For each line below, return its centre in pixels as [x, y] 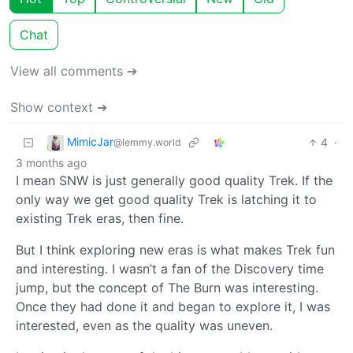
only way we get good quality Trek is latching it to [166, 199]
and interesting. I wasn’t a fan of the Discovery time [170, 268]
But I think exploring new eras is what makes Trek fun [175, 249]
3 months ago [51, 162]
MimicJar [90, 142]
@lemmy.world [147, 143]
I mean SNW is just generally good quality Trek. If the [174, 180]
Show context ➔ [59, 107]
